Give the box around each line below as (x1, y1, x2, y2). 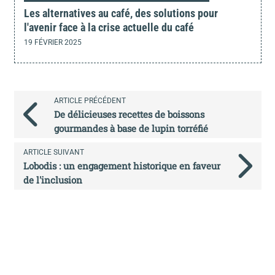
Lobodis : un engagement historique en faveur (23, 159, 220, 172)
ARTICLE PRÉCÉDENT (54, 96, 126, 105)
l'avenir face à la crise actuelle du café (23, 20, 194, 34)
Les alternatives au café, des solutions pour (23, 6, 218, 20)
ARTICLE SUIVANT (23, 147, 84, 157)
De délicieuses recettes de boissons (54, 107, 204, 120)
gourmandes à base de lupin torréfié (54, 122, 208, 134)
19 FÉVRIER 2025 (23, 37, 82, 47)
